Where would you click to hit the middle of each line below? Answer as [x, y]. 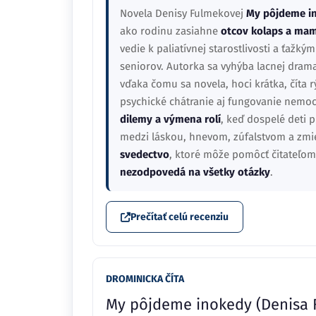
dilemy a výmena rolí [170, 119]
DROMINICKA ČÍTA [145, 279]
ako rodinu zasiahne [170, 31]
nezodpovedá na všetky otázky [195, 172]
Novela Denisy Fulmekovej [183, 13]
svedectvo [145, 154]
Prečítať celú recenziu [180, 217]
